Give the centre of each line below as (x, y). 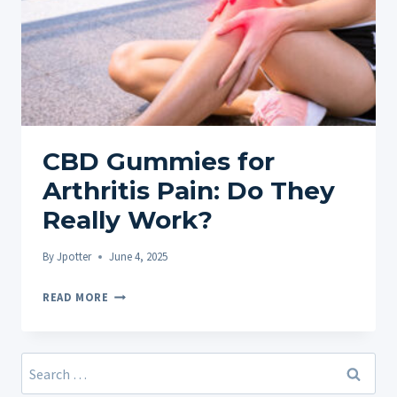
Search (41, 366)
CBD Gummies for (159, 161)
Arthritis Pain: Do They (189, 190)
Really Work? (128, 219)
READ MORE (76, 297)
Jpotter (74, 257)
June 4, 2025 (139, 257)
